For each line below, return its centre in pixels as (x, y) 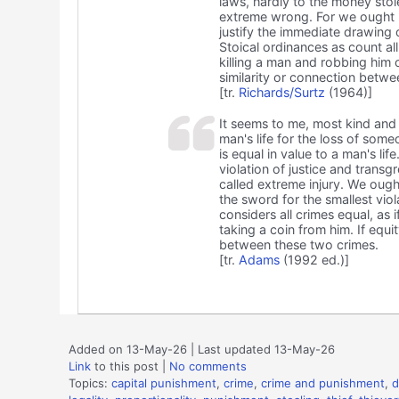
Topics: (90, 383)
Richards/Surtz (281, 93)
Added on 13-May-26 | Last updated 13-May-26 (202, 350)
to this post (125, 366)
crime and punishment (323, 383)
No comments (208, 366)
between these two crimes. (298, 245)
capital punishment (164, 383)
